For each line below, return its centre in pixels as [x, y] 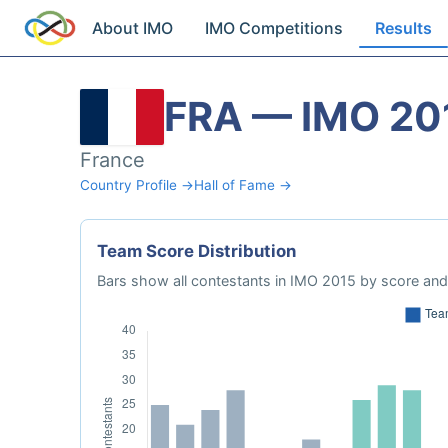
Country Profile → [137, 185]
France [112, 160]
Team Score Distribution [196, 251]
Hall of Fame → [243, 185]
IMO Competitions [274, 28]
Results [404, 28]
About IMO [133, 28]
